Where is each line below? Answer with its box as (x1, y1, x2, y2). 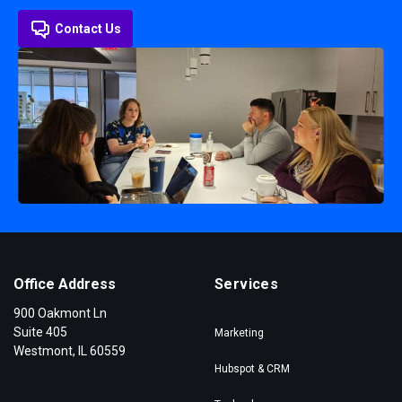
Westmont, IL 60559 (13, 343, 126, 358)
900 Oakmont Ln (13, 305, 107, 320)
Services (214, 275, 279, 293)
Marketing (214, 326, 264, 339)
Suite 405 (13, 324, 67, 339)
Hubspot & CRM (214, 362, 290, 375)
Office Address (13, 275, 116, 293)
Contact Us (54, 22, 121, 37)
